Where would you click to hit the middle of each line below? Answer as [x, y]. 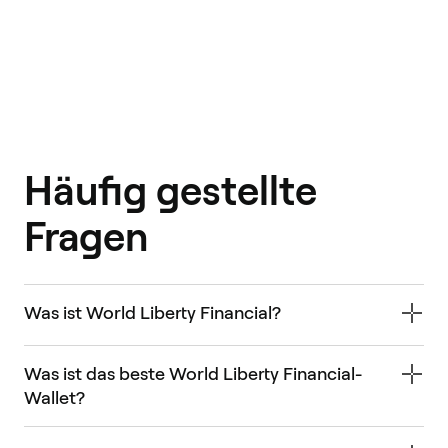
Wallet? [54, 397]
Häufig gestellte [170, 190]
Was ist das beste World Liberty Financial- [193, 373]
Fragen [86, 236]
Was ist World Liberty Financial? [152, 312]
